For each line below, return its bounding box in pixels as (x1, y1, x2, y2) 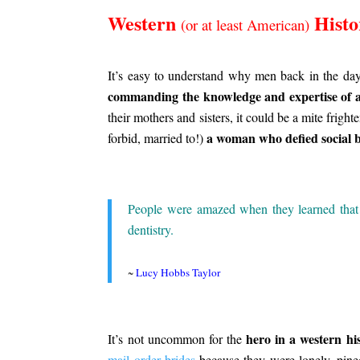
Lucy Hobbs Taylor (136, 264, 221, 280)
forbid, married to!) (108, 129, 207, 146)
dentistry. (128, 220, 174, 238)
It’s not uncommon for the (108, 329, 247, 347)
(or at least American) (181, 14, 310, 35)
